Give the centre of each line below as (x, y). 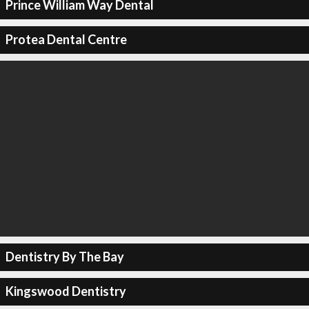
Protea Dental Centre (66, 39)
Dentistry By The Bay (64, 257)
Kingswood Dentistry (66, 291)
